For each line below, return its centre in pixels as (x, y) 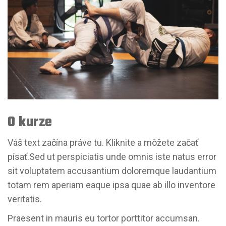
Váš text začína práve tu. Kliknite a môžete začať (103, 143)
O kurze (30, 123)
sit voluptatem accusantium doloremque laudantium (112, 171)
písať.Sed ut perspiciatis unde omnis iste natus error (112, 157)
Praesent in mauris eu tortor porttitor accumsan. (104, 218)
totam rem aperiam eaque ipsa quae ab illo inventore (111, 185)
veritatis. (25, 199)
